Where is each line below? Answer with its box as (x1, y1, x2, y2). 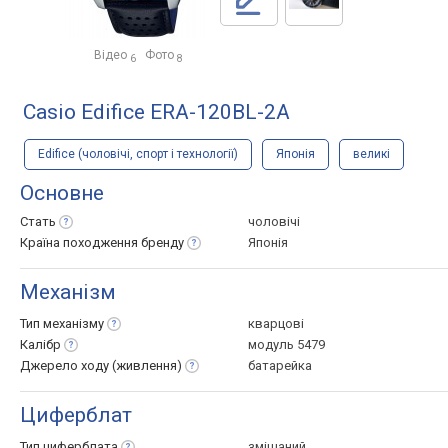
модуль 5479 (248, 337, 325, 352)
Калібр (20, 337, 61, 352)
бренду (141, 235, 184, 250)
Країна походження (20, 235, 141, 250)
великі (353, 147, 390, 161)
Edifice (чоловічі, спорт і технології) (38, 147, 238, 161)
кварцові (248, 316, 304, 331)
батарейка (248, 358, 312, 373)
